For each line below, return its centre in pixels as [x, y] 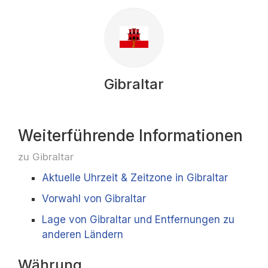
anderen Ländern [83, 234]
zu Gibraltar [46, 157]
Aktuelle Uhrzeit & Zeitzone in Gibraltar [135, 178]
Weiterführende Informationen [130, 135]
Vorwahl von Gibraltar [94, 199]
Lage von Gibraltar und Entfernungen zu [138, 220]
